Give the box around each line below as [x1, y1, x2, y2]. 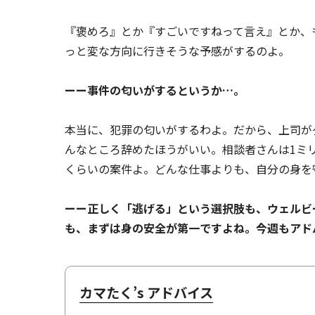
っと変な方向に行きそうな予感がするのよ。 [65, 42, 290, 59]
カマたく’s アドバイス [79, 283, 213, 302]
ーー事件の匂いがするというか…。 [65, 82, 245, 98]
